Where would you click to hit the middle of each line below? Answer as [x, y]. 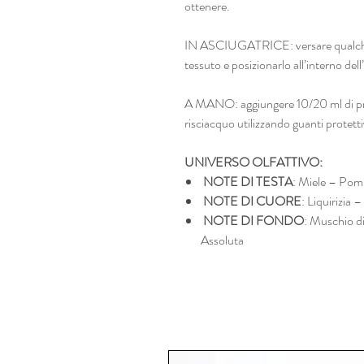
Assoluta [222, 240]
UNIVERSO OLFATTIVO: [253, 162]
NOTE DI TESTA [248, 181]
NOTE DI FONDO [253, 220]
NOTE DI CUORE [252, 201]
